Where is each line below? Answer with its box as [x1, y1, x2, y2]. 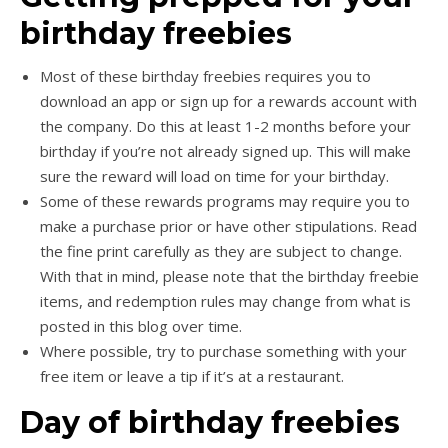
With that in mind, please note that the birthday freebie [40, 265, 419, 286]
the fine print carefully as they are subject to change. [40, 240, 402, 261]
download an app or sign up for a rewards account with [40, 90, 417, 111]
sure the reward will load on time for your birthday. [40, 165, 389, 186]
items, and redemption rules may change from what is [40, 290, 411, 311]
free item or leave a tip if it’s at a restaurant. [40, 365, 344, 386]
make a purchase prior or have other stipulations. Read [40, 215, 417, 236]
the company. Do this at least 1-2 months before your [40, 115, 411, 136]
